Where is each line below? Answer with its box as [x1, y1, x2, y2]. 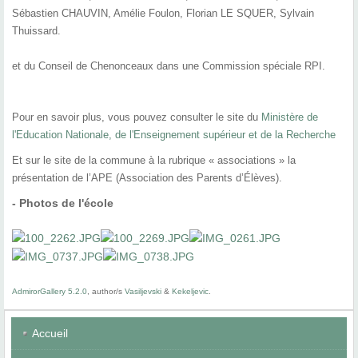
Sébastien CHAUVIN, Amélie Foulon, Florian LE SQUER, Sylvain [12, 7, 314, 20]
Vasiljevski [125, 287, 161, 296]
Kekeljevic [172, 287, 209, 296]
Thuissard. [12, 25, 61, 38]
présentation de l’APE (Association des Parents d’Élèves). [12, 172, 282, 185]
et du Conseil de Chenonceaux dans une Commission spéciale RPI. [12, 60, 325, 73]
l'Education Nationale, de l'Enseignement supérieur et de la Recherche [12, 129, 336, 141]
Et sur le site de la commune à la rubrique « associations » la [12, 154, 296, 167]
